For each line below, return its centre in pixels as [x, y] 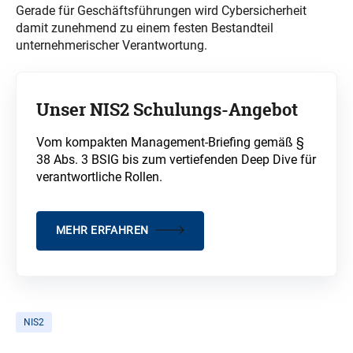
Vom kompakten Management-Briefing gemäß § [170, 143]
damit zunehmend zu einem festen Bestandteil [145, 28]
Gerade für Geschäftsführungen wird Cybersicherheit [161, 10]
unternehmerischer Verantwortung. [111, 45]
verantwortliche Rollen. [101, 177]
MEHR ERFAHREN [102, 230]
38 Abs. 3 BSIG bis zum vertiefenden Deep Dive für [176, 160]
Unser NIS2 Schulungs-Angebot [167, 110]
